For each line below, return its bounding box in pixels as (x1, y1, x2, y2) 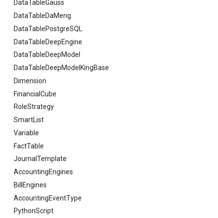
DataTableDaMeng (14, 12, 71, 19)
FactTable (14, 142, 44, 150)
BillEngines (14, 181, 47, 189)
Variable (14, 128, 39, 137)
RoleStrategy (14, 103, 54, 111)
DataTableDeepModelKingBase (14, 64, 109, 72)
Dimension (14, 76, 46, 85)
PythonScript (14, 207, 54, 215)
